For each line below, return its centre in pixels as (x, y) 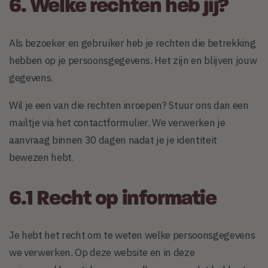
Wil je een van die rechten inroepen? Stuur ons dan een (129, 105)
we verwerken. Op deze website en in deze (102, 253)
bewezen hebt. (42, 157)
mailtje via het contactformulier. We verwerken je (117, 122)
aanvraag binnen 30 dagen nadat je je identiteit (113, 140)
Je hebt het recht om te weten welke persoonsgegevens (132, 235)
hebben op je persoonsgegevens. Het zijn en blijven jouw (133, 60)
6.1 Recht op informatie (113, 199)
